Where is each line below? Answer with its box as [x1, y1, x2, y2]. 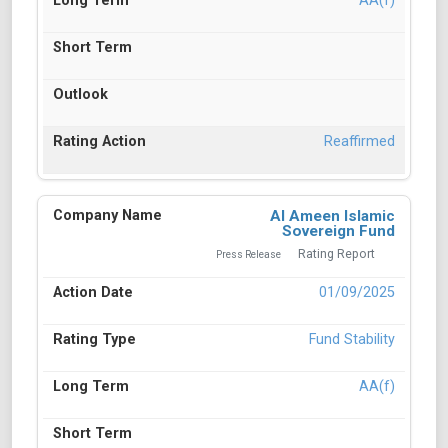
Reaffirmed [324, 133, 395, 151]
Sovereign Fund [282, 222, 395, 241]
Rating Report [298, 247, 375, 262]
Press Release [216, 249, 281, 261]
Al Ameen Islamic [270, 207, 395, 226]
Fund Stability [309, 331, 395, 349]
